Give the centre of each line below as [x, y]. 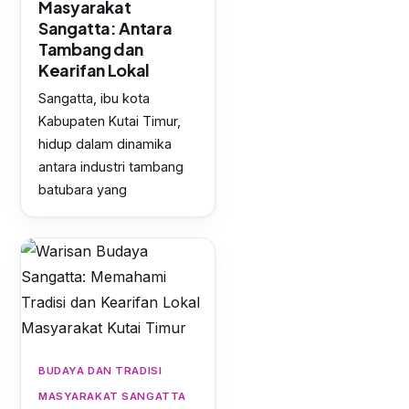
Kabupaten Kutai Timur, [110, 121]
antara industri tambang [111, 167]
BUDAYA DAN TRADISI [100, 371]
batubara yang [83, 190]
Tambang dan [91, 49]
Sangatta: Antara [105, 28]
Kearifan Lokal [94, 70]
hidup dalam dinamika [105, 144]
